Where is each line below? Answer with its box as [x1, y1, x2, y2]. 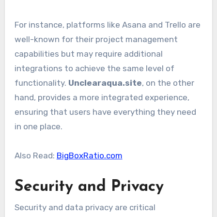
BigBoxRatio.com [56, 150, 123, 160]
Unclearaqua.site [68, 77, 142, 88]
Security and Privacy [14, 179, 164, 195]
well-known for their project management [14, 34, 178, 44]
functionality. [14, 77, 68, 88]
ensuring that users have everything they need [14, 107, 196, 117]
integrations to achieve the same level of [14, 63, 174, 73]
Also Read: [14, 150, 57, 160]
